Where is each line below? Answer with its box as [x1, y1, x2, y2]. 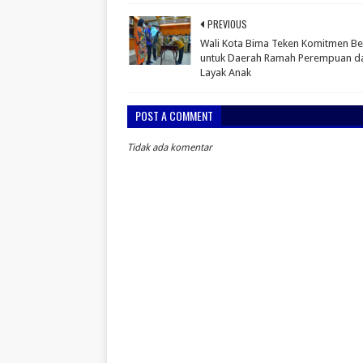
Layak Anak [200, 66, 251, 79]
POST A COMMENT [135, 107, 213, 124]
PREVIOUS [207, 17, 247, 31]
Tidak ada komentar [127, 142, 212, 153]
